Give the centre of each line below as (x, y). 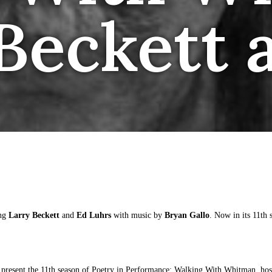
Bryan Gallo (187, 215)
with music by (138, 215)
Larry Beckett (35, 215)
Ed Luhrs (94, 215)
